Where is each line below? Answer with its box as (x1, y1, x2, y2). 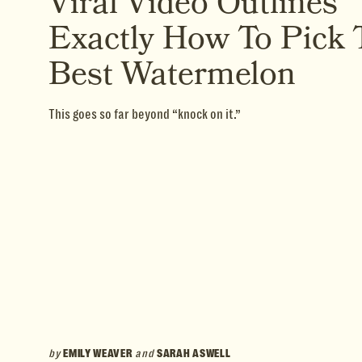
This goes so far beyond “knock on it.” (48, 107, 241, 122)
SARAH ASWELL (157, 347, 231, 360)
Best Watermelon (48, 52, 296, 97)
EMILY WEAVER (63, 347, 133, 360)
